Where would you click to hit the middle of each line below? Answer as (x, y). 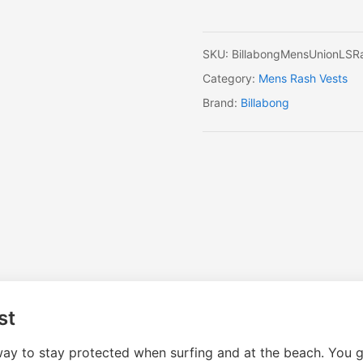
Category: (230, 79)
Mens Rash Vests (303, 79)
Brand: (221, 103)
